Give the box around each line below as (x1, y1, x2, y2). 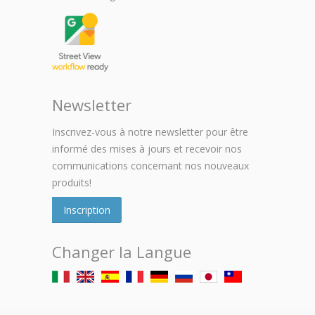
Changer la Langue (52, 241, 191, 263)
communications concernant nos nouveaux (52, 159, 249, 173)
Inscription (63, 203, 110, 217)
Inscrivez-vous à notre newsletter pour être (52, 125, 248, 139)
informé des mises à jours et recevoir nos (52, 142, 242, 156)
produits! (52, 176, 91, 190)
